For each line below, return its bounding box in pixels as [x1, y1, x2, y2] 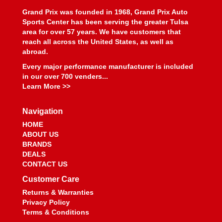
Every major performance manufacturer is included [22, 62, 193, 70]
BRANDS [22, 140, 52, 148]
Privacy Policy [22, 198, 70, 206]
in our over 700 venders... [22, 72, 108, 80]
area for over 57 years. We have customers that [22, 28, 181, 36]
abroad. [22, 48, 48, 55]
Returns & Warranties [22, 188, 94, 196]
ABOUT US [22, 130, 58, 138]
